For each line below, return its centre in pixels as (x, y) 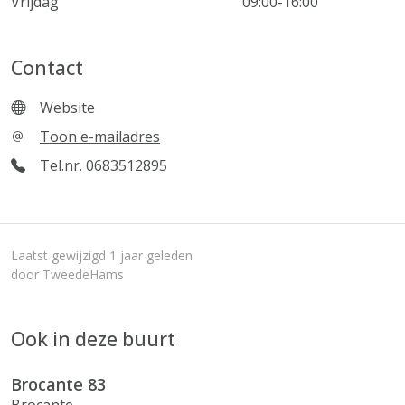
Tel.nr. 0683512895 (104, 165)
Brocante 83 (58, 384)
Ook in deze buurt (93, 339)
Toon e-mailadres (120, 137)
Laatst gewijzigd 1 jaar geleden (102, 255)
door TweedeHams (67, 274)
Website (67, 108)
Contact (47, 67)
